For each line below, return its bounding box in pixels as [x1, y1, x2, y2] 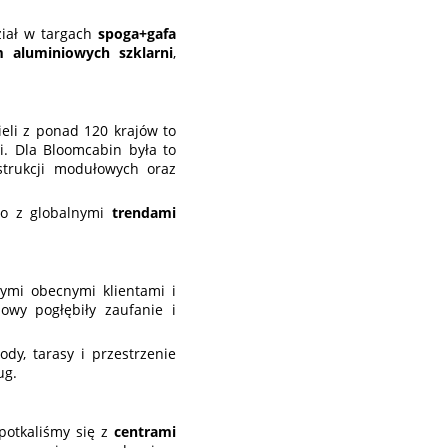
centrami [114, 422, 177, 442]
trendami [112, 203, 176, 223]
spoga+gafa [98, 24, 177, 44]
